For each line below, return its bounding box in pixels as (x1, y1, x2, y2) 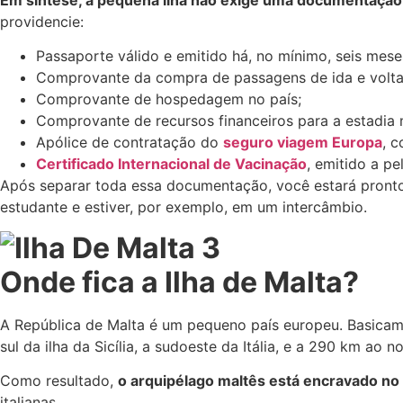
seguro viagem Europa (223, 133, 382, 152)
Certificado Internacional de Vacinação (36, 155, 307, 174)
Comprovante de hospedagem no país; (36, 90, 301, 109)
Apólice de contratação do (36, 133, 219, 152)
